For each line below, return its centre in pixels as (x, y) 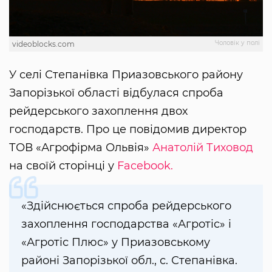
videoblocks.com (43, 44)
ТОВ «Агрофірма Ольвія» (81, 148)
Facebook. (145, 166)
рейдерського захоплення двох (98, 111)
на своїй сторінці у (63, 166)
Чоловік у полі (237, 43)
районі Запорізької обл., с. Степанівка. (129, 261)
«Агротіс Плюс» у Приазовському (116, 243)
